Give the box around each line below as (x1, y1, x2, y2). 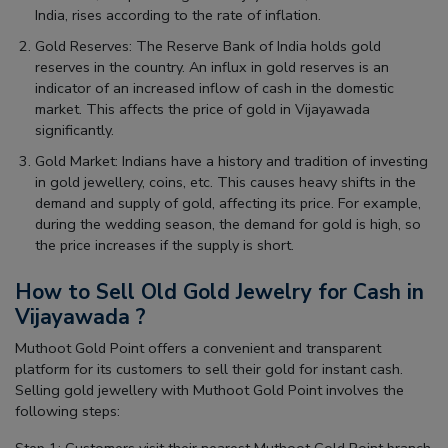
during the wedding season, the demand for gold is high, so (35, 214, 421, 235)
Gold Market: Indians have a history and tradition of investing (35, 151, 428, 172)
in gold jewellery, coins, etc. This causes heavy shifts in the (35, 172, 416, 193)
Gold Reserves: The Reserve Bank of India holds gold (35, 36, 381, 57)
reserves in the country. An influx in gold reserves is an (35, 57, 389, 78)
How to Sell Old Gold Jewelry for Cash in (15, 278, 424, 307)
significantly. (35, 120, 114, 141)
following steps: (15, 401, 120, 422)
